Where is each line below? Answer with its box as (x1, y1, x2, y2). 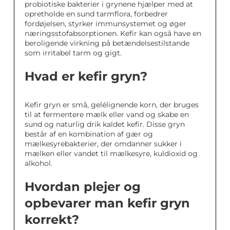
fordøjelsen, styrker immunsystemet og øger (25, 19, 186, 29)
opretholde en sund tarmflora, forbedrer (25, 9, 168, 19)
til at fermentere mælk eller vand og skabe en (25, 110, 189, 120)
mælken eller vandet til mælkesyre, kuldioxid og (25, 149, 198, 159)
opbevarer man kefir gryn (25, 196, 190, 211)
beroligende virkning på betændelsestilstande (25, 39, 189, 48)
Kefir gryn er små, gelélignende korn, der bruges (25, 100, 199, 110)
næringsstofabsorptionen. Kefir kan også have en (25, 29, 201, 39)
